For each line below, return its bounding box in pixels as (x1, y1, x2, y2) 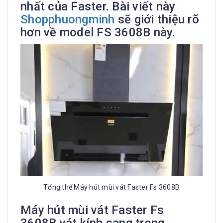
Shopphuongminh (20, 12, 115, 26)
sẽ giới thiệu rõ (114, 12, 199, 26)
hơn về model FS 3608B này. (20, 25, 176, 39)
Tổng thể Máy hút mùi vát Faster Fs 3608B (43, 183, 180, 192)
